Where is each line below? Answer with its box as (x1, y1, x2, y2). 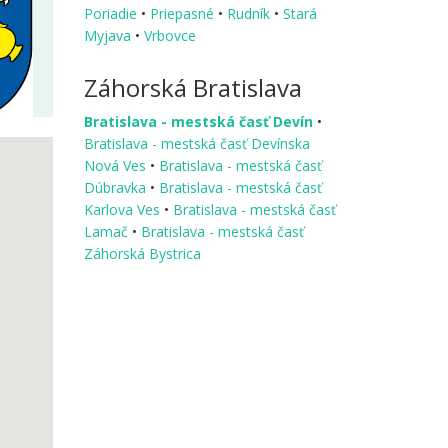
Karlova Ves (83, 199, 164, 219)
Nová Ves (83, 155, 150, 175)
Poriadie (83, 3, 141, 23)
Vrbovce (143, 25, 196, 45)
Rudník (226, 3, 274, 23)
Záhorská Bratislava (83, 70, 302, 104)
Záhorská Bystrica (83, 243, 201, 263)
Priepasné (149, 3, 218, 23)
